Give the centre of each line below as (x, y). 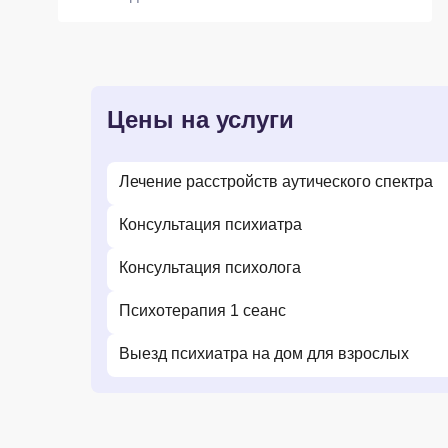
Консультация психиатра (210, 224)
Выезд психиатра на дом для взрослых (264, 353)
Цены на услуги (200, 119)
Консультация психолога (210, 267)
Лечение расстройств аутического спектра (276, 181)
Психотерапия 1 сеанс (202, 310)
